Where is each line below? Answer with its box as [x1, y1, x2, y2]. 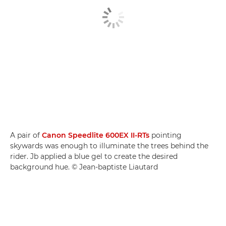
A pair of [10, 131, 42, 140]
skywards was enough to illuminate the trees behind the [10, 141, 208, 151]
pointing [149, 131, 182, 140]
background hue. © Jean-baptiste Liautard [10, 162, 158, 172]
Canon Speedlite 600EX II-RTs [42, 131, 149, 140]
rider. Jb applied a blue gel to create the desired [10, 152, 178, 161]
